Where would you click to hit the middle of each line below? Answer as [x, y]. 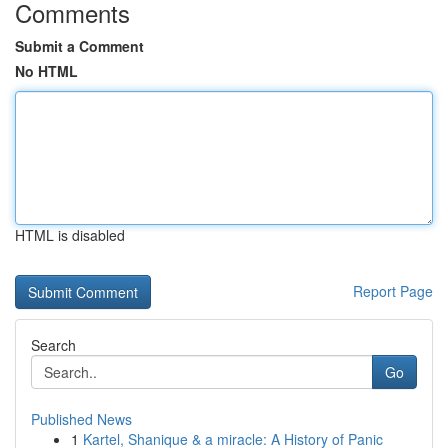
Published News [81, 419]
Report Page [393, 291]
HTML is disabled [70, 235]
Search [53, 345]
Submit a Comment [79, 46]
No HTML [46, 71]
